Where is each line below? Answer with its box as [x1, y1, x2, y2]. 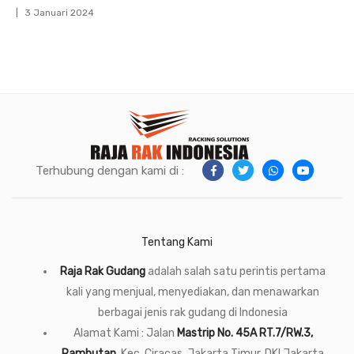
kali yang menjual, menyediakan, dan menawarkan [66, 285, 319, 299]
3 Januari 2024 [24, 7, 94, 18]
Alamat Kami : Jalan [73, 326, 177, 340]
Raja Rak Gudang [60, 265, 145, 278]
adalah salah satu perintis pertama [145, 265, 326, 278]
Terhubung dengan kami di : [36, 164, 184, 178]
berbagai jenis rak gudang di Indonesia [98, 306, 288, 319]
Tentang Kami [141, 235, 213, 249]
